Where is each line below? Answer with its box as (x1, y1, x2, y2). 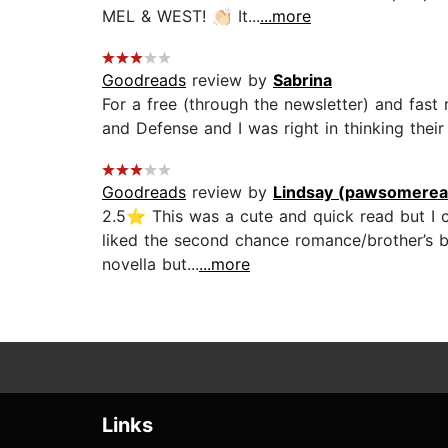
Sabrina (273, 70, 332, 91)
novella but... (102, 254, 199, 275)
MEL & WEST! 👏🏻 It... (102, 6, 260, 27)
